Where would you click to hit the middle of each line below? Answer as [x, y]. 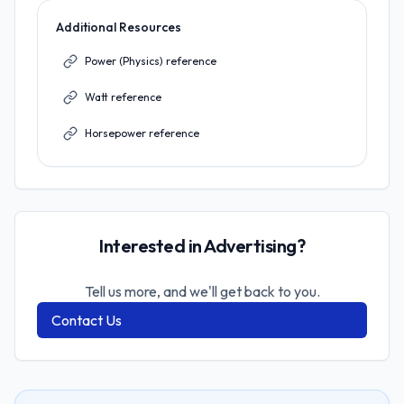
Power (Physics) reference [151, 61]
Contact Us [87, 320]
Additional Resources [119, 27]
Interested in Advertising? [202, 246]
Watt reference [123, 97]
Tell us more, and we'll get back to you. [202, 291]
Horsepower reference [142, 133]
